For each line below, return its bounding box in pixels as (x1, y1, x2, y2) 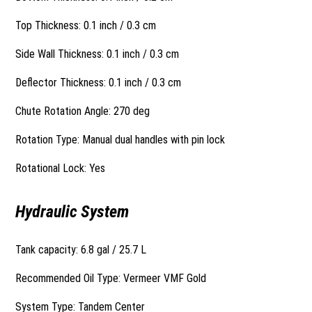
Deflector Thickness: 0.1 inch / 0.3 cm (15, 76, 182, 89)
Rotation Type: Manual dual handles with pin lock (15, 133, 226, 146)
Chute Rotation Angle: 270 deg (15, 104, 150, 118)
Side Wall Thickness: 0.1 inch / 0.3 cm (15, 47, 180, 61)
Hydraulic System (15, 202, 130, 221)
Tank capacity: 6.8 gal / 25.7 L (15, 243, 147, 256)
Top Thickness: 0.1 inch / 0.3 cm (15, 19, 157, 32)
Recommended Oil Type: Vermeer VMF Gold (15, 272, 207, 285)
